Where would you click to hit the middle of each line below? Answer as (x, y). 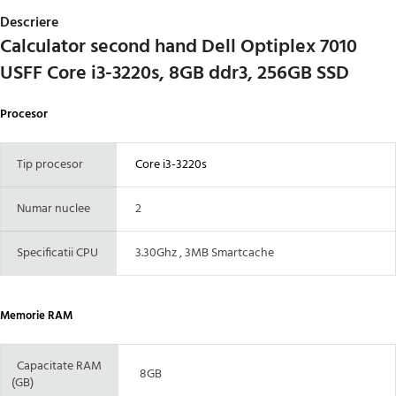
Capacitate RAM (57, 366)
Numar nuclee (51, 209)
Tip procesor (47, 164)
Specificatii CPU (55, 253)
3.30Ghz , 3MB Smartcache (201, 253)
